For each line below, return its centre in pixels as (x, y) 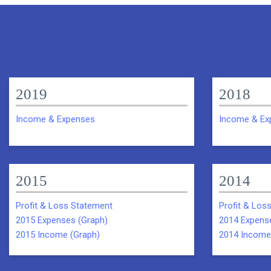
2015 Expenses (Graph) (62, 220)
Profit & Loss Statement (64, 205)
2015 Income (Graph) (58, 234)
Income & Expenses (55, 119)
